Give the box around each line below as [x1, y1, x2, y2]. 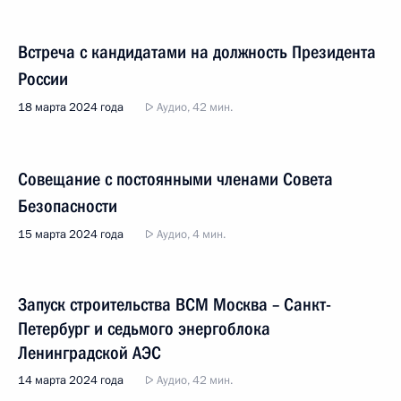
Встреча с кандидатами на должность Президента [18, 41, 376, 63]
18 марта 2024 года [18, 99, 124, 115]
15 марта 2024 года [18, 226, 124, 243]
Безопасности [18, 195, 117, 217]
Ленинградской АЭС [18, 342, 161, 363]
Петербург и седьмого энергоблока [18, 318, 270, 339]
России [18, 68, 68, 90]
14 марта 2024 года [18, 372, 124, 388]
